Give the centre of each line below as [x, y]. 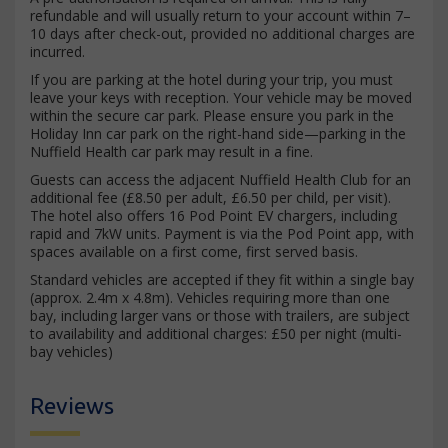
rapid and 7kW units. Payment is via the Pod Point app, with [222, 234]
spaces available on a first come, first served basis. [194, 252]
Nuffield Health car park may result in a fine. [171, 152]
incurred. [57, 52]
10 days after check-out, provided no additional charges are [222, 34]
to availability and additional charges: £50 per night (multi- [216, 334]
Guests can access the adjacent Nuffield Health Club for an [220, 180]
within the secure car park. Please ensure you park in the [212, 116]
